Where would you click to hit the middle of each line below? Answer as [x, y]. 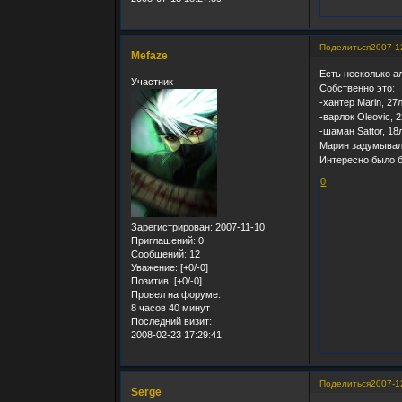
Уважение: [155, 268]
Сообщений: [159, 254]
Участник [153, 82]
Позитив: [152, 281]
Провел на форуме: [176, 295]
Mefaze [150, 55]
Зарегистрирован [171, 227]
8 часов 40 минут [171, 308]
